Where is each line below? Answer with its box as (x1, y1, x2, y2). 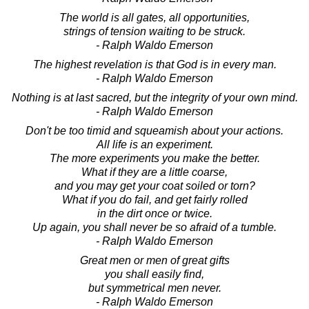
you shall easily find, (105, 268, 204, 280)
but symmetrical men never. (88, 281, 221, 294)
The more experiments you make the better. (49, 152, 260, 164)
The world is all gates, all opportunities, (59, 11, 250, 23)
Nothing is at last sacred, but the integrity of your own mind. (11, 91, 298, 103)
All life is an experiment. (96, 138, 213, 150)
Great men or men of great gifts (79, 254, 230, 266)
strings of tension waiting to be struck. (63, 25, 246, 37)
